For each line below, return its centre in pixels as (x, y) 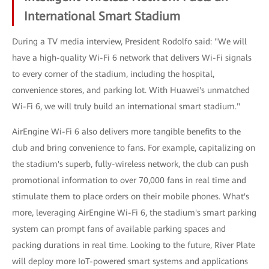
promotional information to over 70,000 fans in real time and (129, 180)
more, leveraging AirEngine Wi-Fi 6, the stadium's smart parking (134, 213)
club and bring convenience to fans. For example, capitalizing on (134, 148)
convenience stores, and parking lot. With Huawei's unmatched (131, 90)
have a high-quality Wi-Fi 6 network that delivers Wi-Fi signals (132, 58)
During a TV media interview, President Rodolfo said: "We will (129, 41)
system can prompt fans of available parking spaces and (119, 229)
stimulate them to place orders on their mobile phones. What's (131, 196)
